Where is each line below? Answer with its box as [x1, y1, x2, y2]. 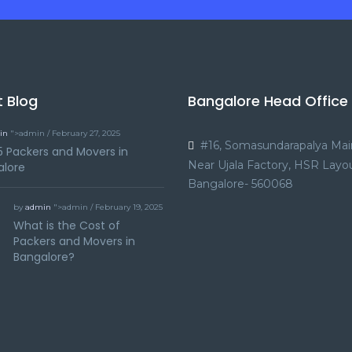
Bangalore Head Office [188, 91, 348, 111]
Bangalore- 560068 [188, 177, 293, 191]
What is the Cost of [13, 218, 120, 233]
